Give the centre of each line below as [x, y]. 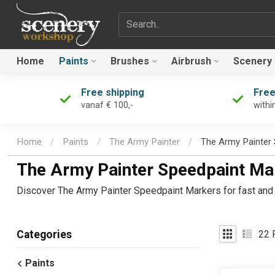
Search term [143, 19]
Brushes [130, 61]
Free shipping [113, 92]
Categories [44, 235]
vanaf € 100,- [107, 105]
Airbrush [191, 61]
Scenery [253, 61]
